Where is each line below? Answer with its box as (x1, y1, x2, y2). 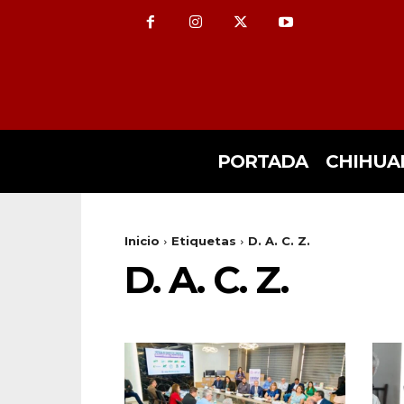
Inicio (124, 234, 160, 249)
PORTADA (216, 151, 308, 173)
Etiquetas (171, 234, 236, 249)
